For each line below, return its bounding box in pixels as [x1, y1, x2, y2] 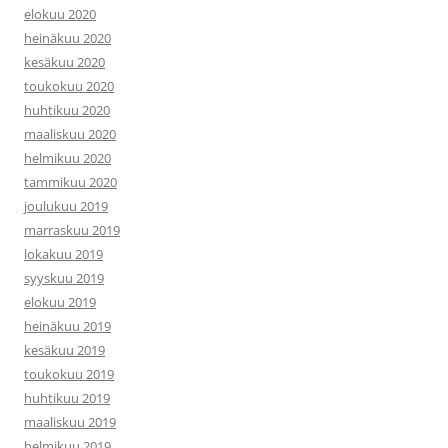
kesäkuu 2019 [24, 341, 105, 359]
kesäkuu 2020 [24, 53, 105, 71]
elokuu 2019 [24, 293, 96, 311]
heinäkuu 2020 [24, 29, 111, 47]
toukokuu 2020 [24, 77, 114, 95]
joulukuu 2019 [24, 197, 108, 215]
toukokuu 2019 [24, 365, 114, 383]
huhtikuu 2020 [24, 101, 110, 119]
